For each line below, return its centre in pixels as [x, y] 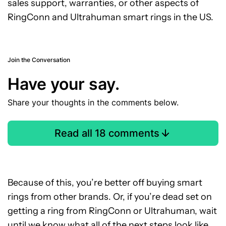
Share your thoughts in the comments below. [93, 103]
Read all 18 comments [107, 133]
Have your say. [64, 84]
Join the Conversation [39, 60]
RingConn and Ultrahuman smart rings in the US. [110, 17]
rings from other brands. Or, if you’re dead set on [110, 197]
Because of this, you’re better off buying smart [105, 183]
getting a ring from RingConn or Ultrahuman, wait [112, 211]
